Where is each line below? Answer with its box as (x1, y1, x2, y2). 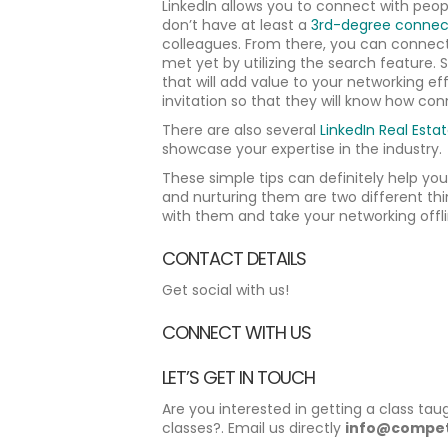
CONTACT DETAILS (162, 246, 306, 271)
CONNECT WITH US (162, 320, 311, 345)
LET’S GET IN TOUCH (162, 365, 315, 390)
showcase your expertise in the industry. (162, 139, 442, 159)
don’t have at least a (162, 15, 311, 35)
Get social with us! (162, 280, 289, 300)
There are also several (162, 120, 320, 140)
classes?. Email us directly (162, 418, 345, 438)
